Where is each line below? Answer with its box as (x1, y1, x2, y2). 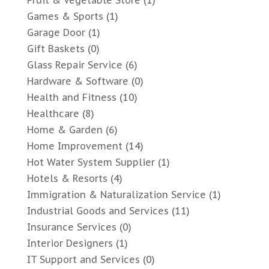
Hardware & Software (26, 75, 128, 88)
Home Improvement (26, 140, 122, 153)
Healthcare (26, 107, 79, 120)
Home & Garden (26, 124, 103, 136)
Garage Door (26, 26, 85, 39)
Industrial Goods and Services (26, 205, 169, 217)
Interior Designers (26, 237, 113, 250)
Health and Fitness (26, 91, 116, 104)
